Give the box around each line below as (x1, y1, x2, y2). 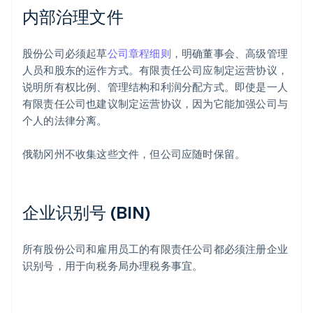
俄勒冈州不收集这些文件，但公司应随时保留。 (22, 147, 246, 161)
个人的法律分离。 (22, 113, 108, 128)
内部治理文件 (22, 6, 124, 28)
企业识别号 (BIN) (22, 201, 151, 224)
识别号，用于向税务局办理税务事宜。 (22, 259, 203, 273)
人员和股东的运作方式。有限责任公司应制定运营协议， (22, 63, 289, 78)
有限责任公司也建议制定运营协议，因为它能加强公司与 (22, 96, 289, 111)
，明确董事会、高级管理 (170, 46, 289, 61)
